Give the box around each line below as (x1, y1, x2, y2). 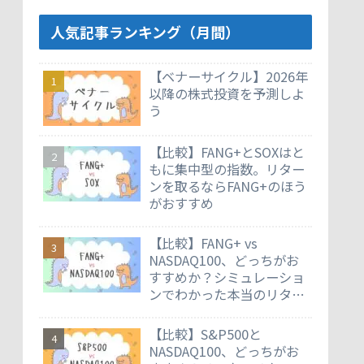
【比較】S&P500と (149, 324, 262, 344)
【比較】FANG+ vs (149, 233, 258, 253)
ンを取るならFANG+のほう (149, 176, 306, 197)
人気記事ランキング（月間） (50, 21, 240, 43)
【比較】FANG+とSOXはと (149, 142, 305, 162)
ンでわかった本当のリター (149, 284, 305, 305)
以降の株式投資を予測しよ (149, 83, 305, 103)
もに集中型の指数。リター (149, 159, 305, 180)
